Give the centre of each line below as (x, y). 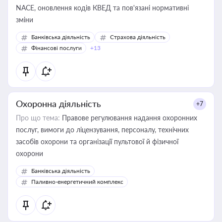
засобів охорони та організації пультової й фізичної (97, 141)
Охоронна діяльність (58, 104)
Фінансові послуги (56, 48)
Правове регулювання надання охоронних (129, 118)
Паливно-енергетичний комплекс (77, 182)
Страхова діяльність (138, 37)
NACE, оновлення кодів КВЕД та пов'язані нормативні (102, 8)
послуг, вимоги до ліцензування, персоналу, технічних (102, 130)
